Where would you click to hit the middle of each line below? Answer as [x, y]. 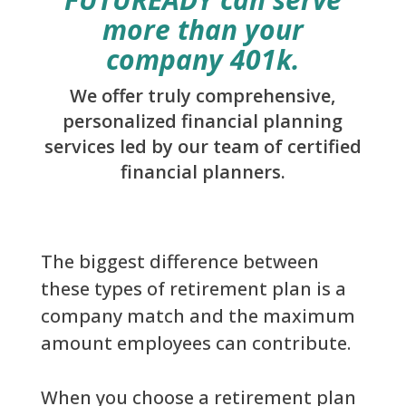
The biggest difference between [179, 262]
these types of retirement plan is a [193, 289]
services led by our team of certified [203, 147]
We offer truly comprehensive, [203, 96]
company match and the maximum [198, 316]
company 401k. [203, 60]
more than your [203, 30]
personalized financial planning [203, 121]
